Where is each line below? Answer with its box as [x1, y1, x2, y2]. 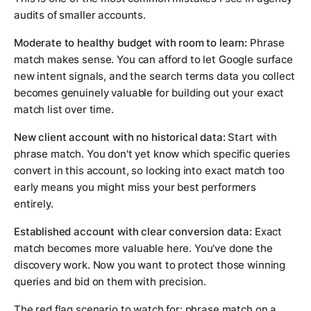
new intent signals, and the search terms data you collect [14, 69, 295, 83]
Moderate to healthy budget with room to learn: [14, 36, 248, 50]
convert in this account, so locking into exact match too [14, 164, 285, 178]
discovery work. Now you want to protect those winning [14, 258, 286, 272]
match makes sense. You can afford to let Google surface [14, 53, 293, 67]
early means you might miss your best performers [14, 180, 256, 194]
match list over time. [14, 103, 114, 117]
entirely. [14, 197, 53, 211]
